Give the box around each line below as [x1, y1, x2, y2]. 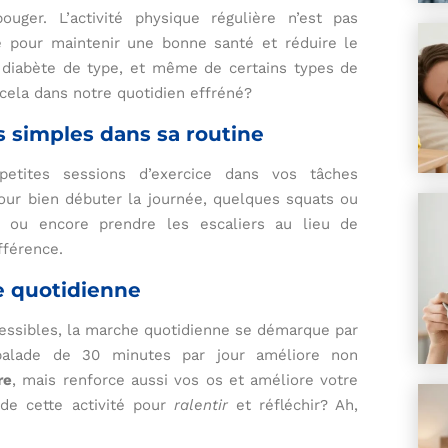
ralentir [173, 396, 228, 415]
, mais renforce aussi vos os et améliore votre [12, 371, 359, 390]
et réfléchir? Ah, [227, 396, 359, 415]
